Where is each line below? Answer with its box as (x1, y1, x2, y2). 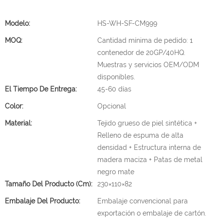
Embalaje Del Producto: (5, 197, 80, 205)
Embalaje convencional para (97, 197, 188, 205)
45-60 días (97, 85, 131, 93)
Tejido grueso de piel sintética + (97, 119, 197, 127)
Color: (5, 102, 23, 110)
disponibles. (97, 73, 135, 81)
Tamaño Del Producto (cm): (5, 180, 92, 188)
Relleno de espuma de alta (97, 131, 183, 139)
